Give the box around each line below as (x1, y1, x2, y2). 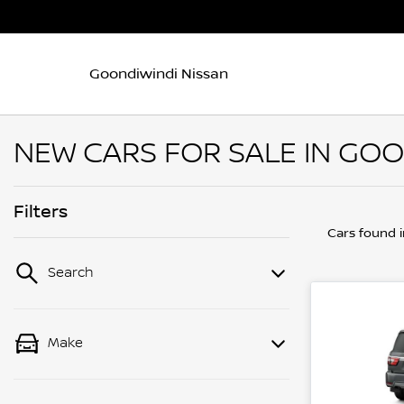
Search (48, 265, 94, 281)
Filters (14, 201, 68, 223)
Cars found (327, 226, 399, 241)
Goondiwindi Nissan (89, 65, 228, 82)
